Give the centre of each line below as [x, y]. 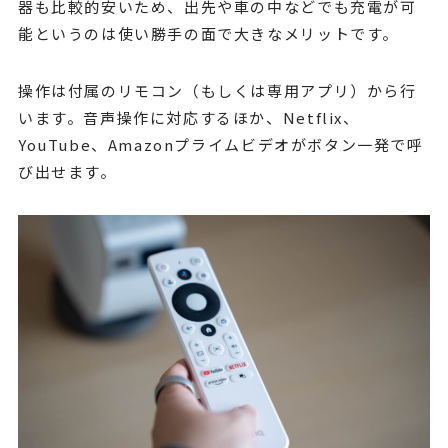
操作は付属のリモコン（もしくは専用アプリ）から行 [217, 91]
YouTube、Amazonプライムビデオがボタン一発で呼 [220, 145]
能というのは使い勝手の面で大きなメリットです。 [208, 34]
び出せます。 [67, 172]
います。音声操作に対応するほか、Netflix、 [188, 118]
